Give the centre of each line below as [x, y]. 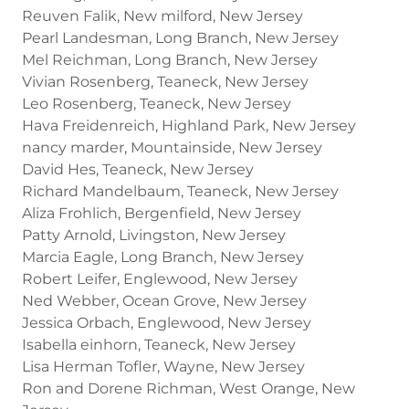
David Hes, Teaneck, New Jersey [138, 169]
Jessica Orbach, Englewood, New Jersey [167, 322]
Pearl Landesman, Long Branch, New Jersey [180, 37]
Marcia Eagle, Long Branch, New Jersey [163, 257]
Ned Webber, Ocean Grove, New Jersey [164, 300]
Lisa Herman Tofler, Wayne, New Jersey [163, 366]
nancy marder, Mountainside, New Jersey [172, 147]
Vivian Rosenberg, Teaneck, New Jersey [165, 81]
